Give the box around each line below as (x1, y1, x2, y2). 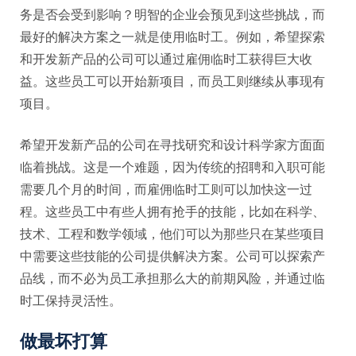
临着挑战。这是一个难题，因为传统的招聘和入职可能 (20, 160, 325, 176)
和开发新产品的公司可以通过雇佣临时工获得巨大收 (20, 52, 312, 68)
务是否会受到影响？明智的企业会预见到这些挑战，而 (20, 7, 325, 23)
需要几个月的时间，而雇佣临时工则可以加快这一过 (20, 182, 312, 198)
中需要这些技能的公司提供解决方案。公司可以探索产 (20, 249, 325, 265)
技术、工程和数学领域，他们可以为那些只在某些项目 (20, 226, 325, 242)
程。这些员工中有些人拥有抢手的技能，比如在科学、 (20, 204, 325, 220)
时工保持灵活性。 (20, 293, 122, 309)
